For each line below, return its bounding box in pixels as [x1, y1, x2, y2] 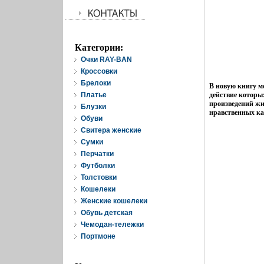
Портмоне [81, 232, 115, 240]
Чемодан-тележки [81, 220, 144, 229]
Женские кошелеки [81, 197, 147, 205]
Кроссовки [81, 67, 117, 75]
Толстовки [81, 173, 117, 181]
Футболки [81, 161, 115, 170]
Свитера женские [81, 126, 141, 134]
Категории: [75, 42, 123, 52]
